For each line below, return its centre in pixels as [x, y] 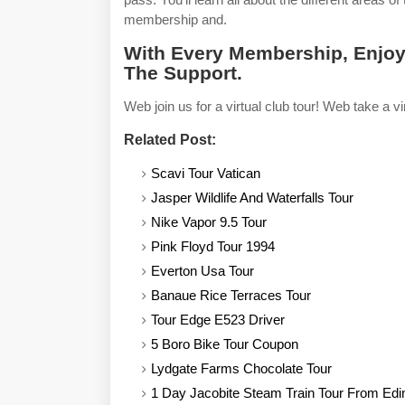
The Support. [183, 73]
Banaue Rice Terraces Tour [231, 295]
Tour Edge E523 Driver [218, 320]
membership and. [175, 19]
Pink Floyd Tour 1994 [213, 246]
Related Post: [170, 140]
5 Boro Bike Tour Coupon [225, 344]
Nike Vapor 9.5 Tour [209, 222]
